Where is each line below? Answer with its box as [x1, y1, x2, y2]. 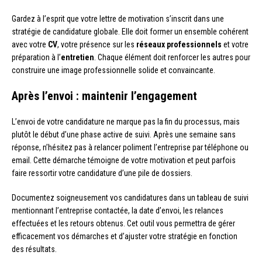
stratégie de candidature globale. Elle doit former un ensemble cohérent [12, 27, 249, 37]
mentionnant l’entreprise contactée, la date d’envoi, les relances [12, 206, 223, 216]
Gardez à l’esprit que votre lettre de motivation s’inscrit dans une [12, 14, 224, 24]
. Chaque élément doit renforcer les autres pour [94, 53, 250, 63]
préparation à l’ [12, 53, 61, 63]
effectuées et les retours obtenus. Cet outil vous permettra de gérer [12, 219, 235, 229]
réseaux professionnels [136, 40, 222, 50]
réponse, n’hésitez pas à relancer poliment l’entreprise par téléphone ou [12, 143, 249, 153]
